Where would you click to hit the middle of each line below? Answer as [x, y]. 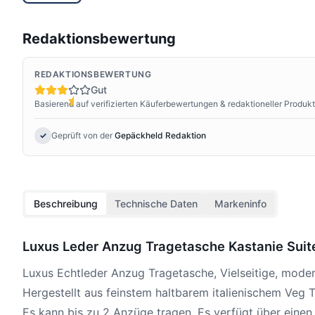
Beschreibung [66, 203]
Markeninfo [240, 203]
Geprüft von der [82, 135]
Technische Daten [156, 203]
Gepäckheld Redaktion [160, 135]
